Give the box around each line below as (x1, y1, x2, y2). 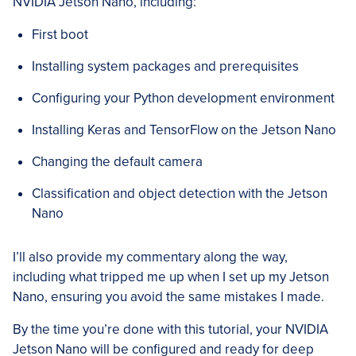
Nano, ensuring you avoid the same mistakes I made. (13, 288, 324, 306)
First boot (32, 26, 88, 44)
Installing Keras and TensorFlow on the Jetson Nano (32, 122, 336, 139)
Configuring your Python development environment (32, 90, 335, 107)
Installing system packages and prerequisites (32, 58, 299, 75)
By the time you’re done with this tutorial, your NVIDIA (13, 321, 328, 339)
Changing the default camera (32, 153, 203, 171)
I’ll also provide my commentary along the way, (13, 249, 288, 266)
